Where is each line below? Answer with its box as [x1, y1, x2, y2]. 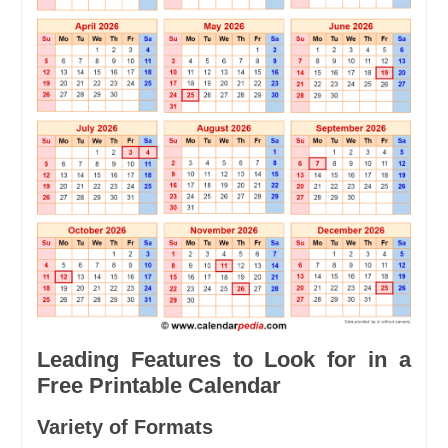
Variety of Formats [36, 415, 213, 438]
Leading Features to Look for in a [36, 346, 412, 372]
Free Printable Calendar [36, 372, 281, 398]
